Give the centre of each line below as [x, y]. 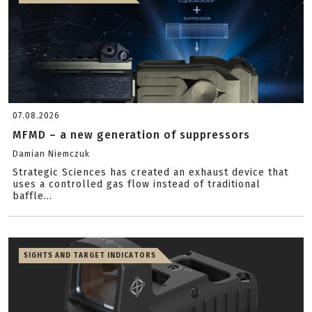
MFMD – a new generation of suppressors [131, 135]
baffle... [32, 196]
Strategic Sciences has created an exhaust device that [150, 172]
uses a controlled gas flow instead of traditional [136, 184]
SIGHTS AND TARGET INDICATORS [90, 256]
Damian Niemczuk [51, 154]
